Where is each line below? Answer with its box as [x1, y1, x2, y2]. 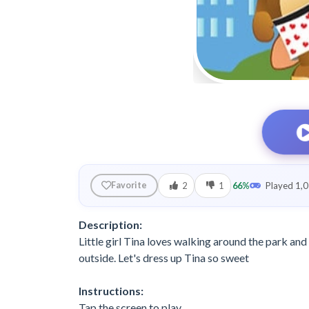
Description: [79, 218, 142, 232]
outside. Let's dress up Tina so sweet [79, 251, 249, 265]
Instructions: [79, 284, 143, 298]
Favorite [111, 180, 147, 191]
